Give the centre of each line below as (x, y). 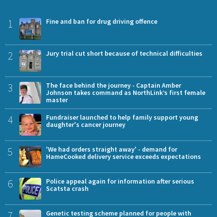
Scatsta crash (67, 189)
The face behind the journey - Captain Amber (114, 85)
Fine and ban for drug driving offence (102, 22)
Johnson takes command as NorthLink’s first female (126, 93)
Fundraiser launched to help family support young (122, 117)
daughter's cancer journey (86, 125)
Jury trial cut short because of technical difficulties (124, 54)
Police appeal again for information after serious (120, 181)
